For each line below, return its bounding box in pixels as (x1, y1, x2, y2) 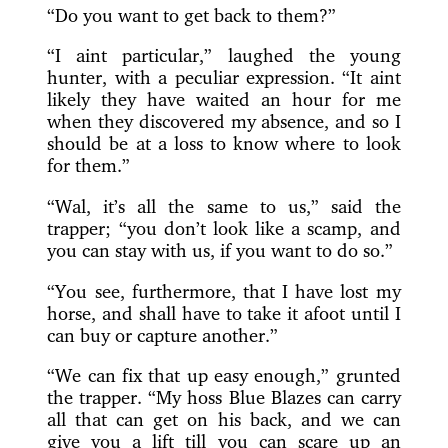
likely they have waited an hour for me (47, 88, 401, 111)
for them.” (47, 154, 131, 177)
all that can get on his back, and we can (47, 408, 401, 431)
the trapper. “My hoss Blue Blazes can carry (47, 386, 401, 409)
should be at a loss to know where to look (47, 132, 401, 155)
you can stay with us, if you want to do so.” (47, 239, 394, 262)
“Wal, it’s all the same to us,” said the (47, 195, 401, 218)
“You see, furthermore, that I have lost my (47, 279, 401, 302)
